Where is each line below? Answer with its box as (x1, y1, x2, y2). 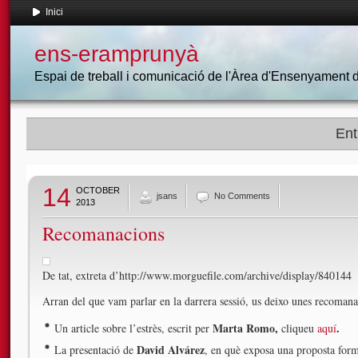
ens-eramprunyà (34, 42, 199, 66)
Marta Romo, (213, 320, 281, 336)
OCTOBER (76, 185, 120, 195)
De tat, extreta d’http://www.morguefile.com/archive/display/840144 (42, 268, 352, 283)
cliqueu (281, 320, 317, 336)
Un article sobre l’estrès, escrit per (54, 320, 213, 336)
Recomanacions (42, 221, 165, 246)
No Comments (214, 191, 270, 201)
